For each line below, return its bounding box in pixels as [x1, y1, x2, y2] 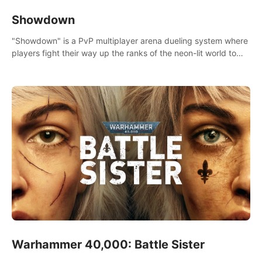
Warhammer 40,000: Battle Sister [12, 237, 205, 251]
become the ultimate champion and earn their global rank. [12, 60, 233, 71]
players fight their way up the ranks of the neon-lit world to [12, 48, 236, 58]
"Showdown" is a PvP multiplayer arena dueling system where [12, 36, 248, 46]
